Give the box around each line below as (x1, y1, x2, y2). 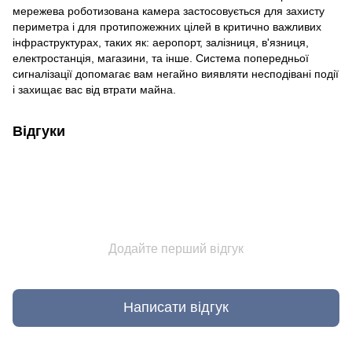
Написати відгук (123, 299, 229, 316)
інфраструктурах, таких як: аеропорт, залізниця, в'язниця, (13, 35, 309, 49)
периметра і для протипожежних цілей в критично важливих (13, 20, 321, 33)
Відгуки (13, 123, 65, 139)
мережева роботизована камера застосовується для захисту (13, 4, 324, 17)
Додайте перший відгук (108, 241, 244, 255)
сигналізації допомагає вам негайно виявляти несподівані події (13, 67, 339, 80)
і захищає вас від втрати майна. (13, 82, 176, 96)
